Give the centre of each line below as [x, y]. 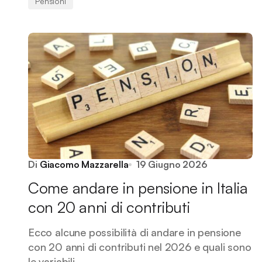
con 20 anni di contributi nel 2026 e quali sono [140, 247]
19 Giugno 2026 [172, 164]
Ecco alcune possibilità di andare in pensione [135, 232]
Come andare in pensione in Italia [138, 188]
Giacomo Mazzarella [84, 164]
